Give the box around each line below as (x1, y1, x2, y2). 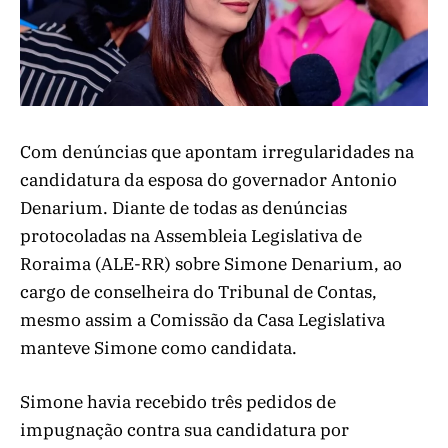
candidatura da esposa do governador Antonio (20, 169, 397, 192)
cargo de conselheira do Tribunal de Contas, (20, 281, 377, 304)
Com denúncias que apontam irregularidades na (20, 141, 414, 164)
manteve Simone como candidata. (20, 337, 301, 360)
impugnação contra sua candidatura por (20, 419, 349, 442)
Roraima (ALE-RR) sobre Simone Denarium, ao (20, 253, 402, 276)
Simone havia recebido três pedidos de (20, 391, 336, 414)
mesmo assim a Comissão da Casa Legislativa (20, 309, 385, 332)
